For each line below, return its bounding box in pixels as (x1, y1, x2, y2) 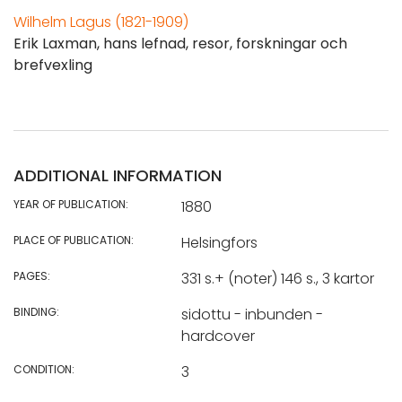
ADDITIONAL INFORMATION (13, 164, 222, 188)
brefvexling (13, 55, 92, 76)
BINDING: (13, 304, 59, 320)
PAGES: (13, 268, 50, 284)
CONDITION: (13, 362, 74, 378)
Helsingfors (180, 232, 258, 254)
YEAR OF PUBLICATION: (13, 197, 128, 213)
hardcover (180, 326, 255, 347)
